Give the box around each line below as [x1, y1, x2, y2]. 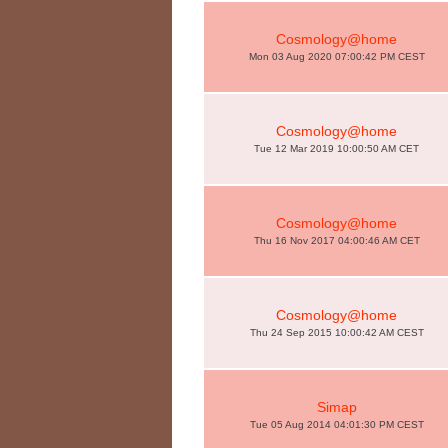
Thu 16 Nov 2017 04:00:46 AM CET [253, 235, 420, 246]
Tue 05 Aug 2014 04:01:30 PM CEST [249, 419, 424, 430]
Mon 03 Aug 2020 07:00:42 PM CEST [248, 51, 425, 62]
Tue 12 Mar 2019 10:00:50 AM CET [254, 143, 419, 154]
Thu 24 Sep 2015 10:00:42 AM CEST [249, 327, 424, 338]
